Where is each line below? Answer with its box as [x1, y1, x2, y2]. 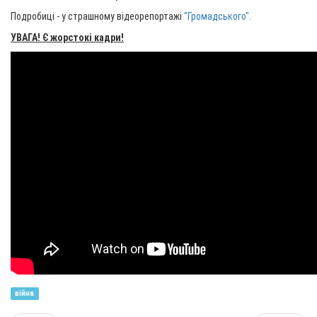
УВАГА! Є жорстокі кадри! [11, 32, 124, 43]
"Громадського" [184, 11, 249, 22]
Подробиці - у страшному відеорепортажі [11, 11, 184, 22]
